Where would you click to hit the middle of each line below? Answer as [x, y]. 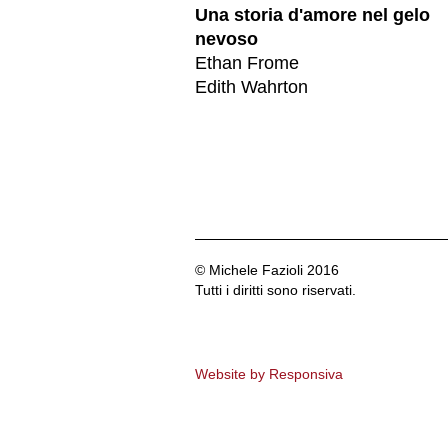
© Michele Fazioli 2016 [267, 269]
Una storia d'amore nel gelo [312, 14]
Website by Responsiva [269, 373]
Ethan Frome [247, 62]
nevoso [226, 38]
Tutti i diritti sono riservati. [275, 289]
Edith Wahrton [251, 86]
